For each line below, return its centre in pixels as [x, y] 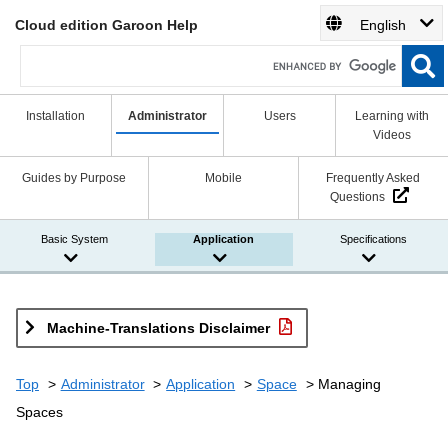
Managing [350, 383]
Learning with [392, 115]
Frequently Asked [373, 177]
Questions [357, 197]
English [382, 25]
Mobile [223, 177]
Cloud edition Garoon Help [106, 25]
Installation [55, 115]
